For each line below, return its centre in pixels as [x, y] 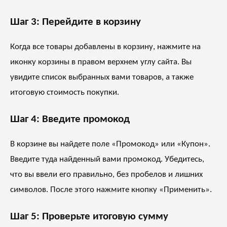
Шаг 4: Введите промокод [70, 120]
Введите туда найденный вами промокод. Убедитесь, [107, 160]
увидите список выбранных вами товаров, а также [102, 78]
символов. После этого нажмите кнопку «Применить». [111, 190]
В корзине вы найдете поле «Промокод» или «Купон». [110, 144]
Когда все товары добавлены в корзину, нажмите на [105, 47]
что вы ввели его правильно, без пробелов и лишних [106, 175]
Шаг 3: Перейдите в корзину [75, 22]
